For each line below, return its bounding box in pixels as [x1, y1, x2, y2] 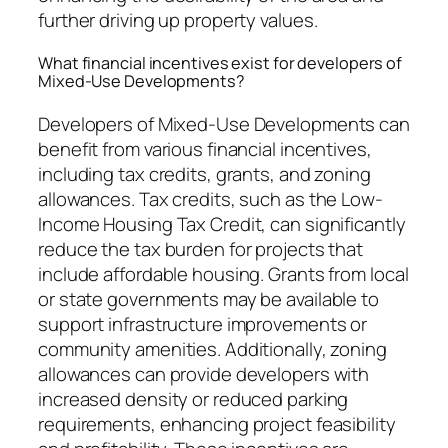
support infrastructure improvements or [38, 311, 368, 338]
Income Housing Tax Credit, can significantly [38, 211, 406, 238]
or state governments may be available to [38, 286, 379, 313]
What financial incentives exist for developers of [38, 52, 403, 75]
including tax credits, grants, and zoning [38, 161, 371, 188]
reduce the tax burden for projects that [38, 236, 364, 263]
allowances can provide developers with [38, 361, 370, 388]
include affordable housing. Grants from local [38, 261, 409, 288]
